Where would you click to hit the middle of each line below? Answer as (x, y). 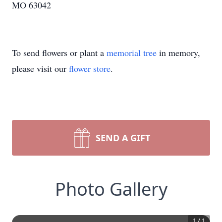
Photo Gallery (111, 189)
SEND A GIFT (123, 138)
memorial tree (132, 53)
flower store (90, 68)
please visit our (40, 68)
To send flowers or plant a (59, 53)
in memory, (178, 53)
